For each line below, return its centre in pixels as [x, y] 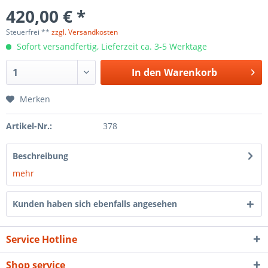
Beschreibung [40, 156]
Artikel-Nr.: [29, 126]
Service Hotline [42, 239]
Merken [35, 99]
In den [146, 72]
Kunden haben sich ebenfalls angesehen [95, 204]
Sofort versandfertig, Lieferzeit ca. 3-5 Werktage [111, 46]
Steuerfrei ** [29, 32]
